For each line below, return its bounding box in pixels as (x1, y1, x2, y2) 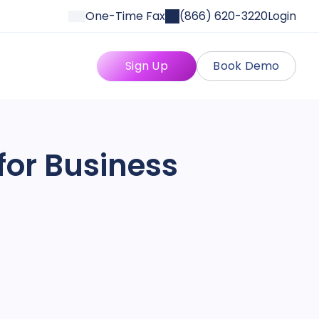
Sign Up (125, 58, 168, 74)
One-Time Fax (85, 7, 165, 24)
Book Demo (213, 58, 280, 74)
